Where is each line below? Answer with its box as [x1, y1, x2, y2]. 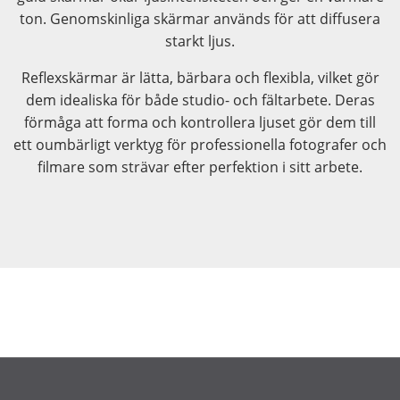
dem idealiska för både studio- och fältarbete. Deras [25, 90, 375, 111]
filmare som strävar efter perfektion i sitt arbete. [37, 157, 362, 178]
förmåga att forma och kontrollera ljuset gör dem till [24, 112, 376, 133]
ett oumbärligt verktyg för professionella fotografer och [13, 135, 387, 155]
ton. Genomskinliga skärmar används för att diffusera [20, 9, 380, 29]
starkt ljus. [165, 31, 235, 52]
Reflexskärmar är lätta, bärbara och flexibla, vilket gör [21, 68, 379, 88]
